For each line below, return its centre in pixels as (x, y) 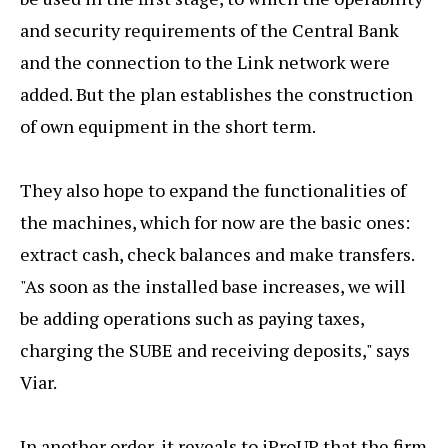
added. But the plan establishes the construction (216, 93)
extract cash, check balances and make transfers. (217, 253)
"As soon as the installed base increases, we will (213, 285)
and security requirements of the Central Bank (209, 29)
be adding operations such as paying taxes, (192, 317)
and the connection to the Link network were (205, 61)
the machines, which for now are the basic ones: (215, 221)
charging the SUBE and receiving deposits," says (215, 349)
